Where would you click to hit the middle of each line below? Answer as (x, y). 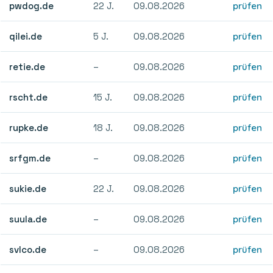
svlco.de (28, 249)
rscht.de (29, 97)
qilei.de (26, 36)
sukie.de (28, 188)
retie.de (27, 66)
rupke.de (29, 127)
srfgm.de (30, 158)
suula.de (28, 219)
